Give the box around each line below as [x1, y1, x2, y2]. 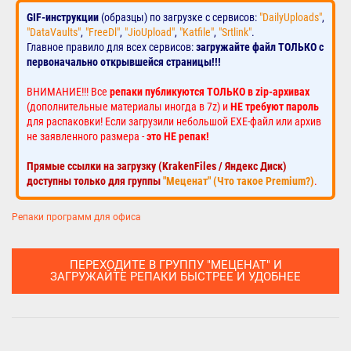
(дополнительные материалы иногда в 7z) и [27, 100, 230, 114]
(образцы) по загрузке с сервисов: [99, 11, 259, 24]
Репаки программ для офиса [12, 212, 141, 223]
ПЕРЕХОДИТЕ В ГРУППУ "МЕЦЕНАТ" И [69, 258, 282, 273]
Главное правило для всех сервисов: [27, 41, 196, 54]
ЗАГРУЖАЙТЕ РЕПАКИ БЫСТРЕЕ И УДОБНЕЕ [50, 270, 301, 284]
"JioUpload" [125, 26, 175, 39]
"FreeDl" [85, 26, 120, 39]
